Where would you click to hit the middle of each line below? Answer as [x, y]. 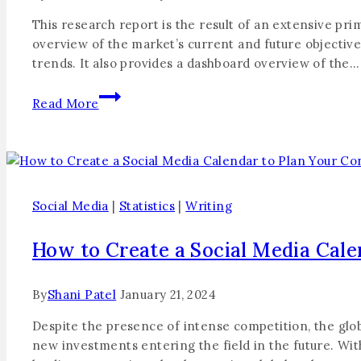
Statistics [147, 205]
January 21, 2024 [168, 294]
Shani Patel [82, 294]
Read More [66, 103]
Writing [209, 205]
